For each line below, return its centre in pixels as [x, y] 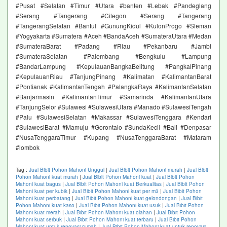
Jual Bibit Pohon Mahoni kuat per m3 [115, 191]
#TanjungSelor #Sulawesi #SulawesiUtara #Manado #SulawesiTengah [113, 107]
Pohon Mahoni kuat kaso [45, 205]
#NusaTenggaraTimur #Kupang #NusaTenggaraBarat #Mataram [113, 137]
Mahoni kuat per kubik [42, 191]
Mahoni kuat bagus [38, 184]
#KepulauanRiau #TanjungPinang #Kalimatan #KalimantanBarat [113, 77]
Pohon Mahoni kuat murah [47, 177]
